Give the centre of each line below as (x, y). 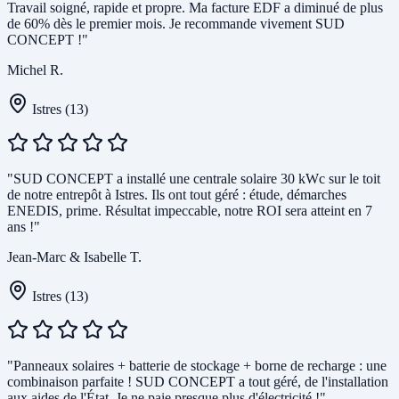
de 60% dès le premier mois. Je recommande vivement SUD (176, 24)
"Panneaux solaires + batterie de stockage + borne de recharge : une (197, 366)
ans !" (24, 227)
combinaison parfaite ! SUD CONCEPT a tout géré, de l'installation (198, 382)
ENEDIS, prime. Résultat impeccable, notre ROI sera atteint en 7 (190, 211)
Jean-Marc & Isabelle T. (74, 257)
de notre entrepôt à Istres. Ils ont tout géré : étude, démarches (177, 195)
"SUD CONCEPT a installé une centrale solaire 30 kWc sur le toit (194, 179)
